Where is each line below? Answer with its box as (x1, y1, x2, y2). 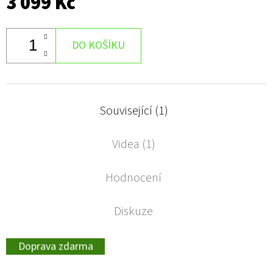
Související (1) (99, 102, 168, 119)
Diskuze (114, 202, 154, 220)
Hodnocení (105, 169, 162, 186)
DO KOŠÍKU (72, 37, 125, 53)
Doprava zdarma (18, 238, 93, 254)
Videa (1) (112, 135, 155, 153)
